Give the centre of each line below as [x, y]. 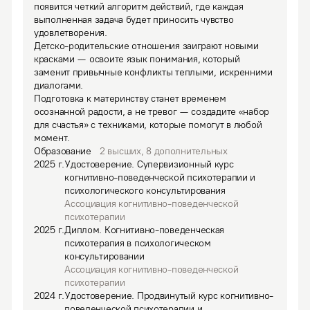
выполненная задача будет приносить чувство [134, 20]
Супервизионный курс [185, 164]
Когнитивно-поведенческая [164, 230]
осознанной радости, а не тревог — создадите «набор [152, 112]
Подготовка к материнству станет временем [130, 99]
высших [123, 151]
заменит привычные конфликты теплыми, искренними [153, 72]
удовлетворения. [71, 33]
